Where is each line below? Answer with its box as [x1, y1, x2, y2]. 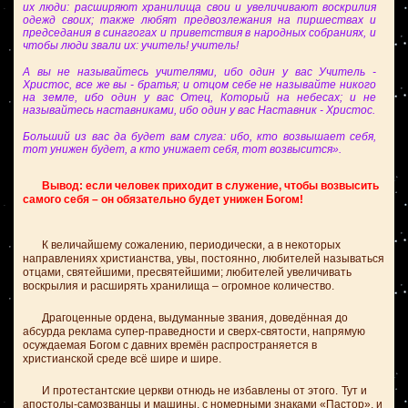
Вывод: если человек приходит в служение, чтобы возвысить [23, 179, 379, 192]
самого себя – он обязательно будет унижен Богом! [23, 193, 303, 206]
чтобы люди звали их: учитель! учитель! [23, 39, 239, 52]
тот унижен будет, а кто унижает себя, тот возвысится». [23, 143, 342, 156]
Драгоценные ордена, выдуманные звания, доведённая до [23, 311, 348, 324]
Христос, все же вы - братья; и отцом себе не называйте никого [23, 78, 376, 91]
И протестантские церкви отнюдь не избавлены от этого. [23, 384, 338, 397]
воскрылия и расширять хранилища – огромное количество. [23, 280, 334, 292]
